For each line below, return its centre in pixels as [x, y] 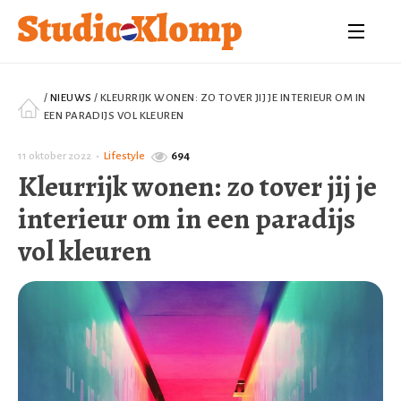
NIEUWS [71, 98]
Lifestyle [124, 156]
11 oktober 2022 [55, 156]
